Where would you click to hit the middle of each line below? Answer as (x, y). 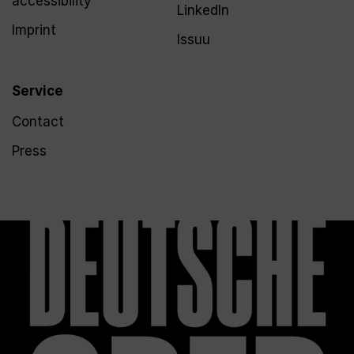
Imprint (34, 30)
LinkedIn (203, 11)
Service (38, 91)
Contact (38, 122)
